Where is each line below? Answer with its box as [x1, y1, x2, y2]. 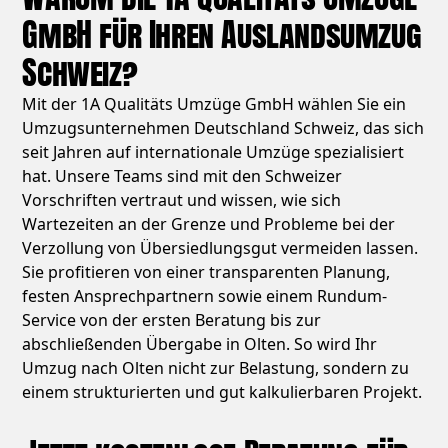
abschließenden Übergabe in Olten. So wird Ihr [22, 333, 378, 356]
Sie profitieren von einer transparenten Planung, [22, 261, 391, 284]
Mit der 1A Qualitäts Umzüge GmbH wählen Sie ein [22, 93, 407, 116]
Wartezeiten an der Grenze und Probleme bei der [22, 213, 396, 236]
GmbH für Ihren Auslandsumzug [22, 10, 422, 60]
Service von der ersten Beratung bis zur [22, 309, 322, 332]
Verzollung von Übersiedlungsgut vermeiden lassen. [22, 237, 419, 260]
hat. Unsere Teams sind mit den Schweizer [22, 165, 343, 188]
